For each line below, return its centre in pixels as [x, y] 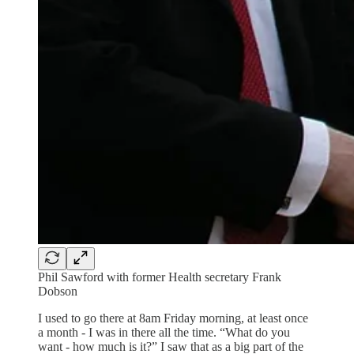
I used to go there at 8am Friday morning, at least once [173, 318]
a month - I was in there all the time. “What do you [164, 333]
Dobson [58, 292]
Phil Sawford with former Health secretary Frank [160, 277]
